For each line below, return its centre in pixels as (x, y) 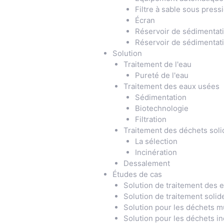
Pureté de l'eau (161, 75)
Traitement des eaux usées (171, 86)
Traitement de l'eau (157, 64)
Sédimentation (160, 97)
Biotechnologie (161, 108)
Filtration (150, 119)
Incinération (157, 152)
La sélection (156, 141)
